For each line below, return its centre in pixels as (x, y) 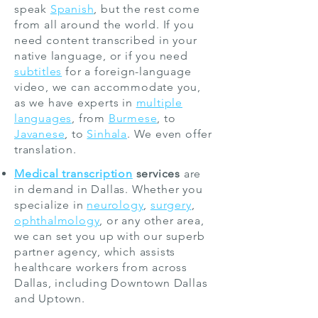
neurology (115, 205)
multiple (159, 103)
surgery (171, 205)
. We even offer (170, 134)
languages (43, 118)
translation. (45, 149)
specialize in (51, 205)
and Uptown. (50, 298)
